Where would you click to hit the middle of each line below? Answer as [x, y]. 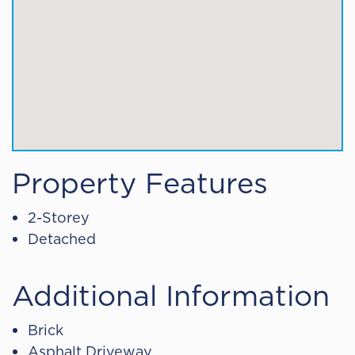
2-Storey [59, 217]
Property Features [140, 182]
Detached [62, 239]
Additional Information [171, 295]
